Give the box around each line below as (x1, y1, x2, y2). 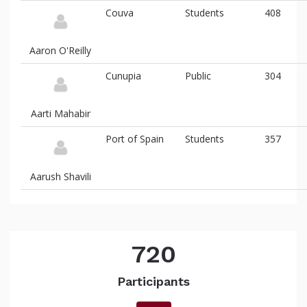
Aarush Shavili (29, 170, 91, 183)
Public (185, 69, 211, 82)
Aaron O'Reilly (29, 44, 91, 57)
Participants (117, 274, 190, 288)
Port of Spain (106, 132, 164, 145)
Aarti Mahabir (30, 107, 90, 120)
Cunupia (106, 69, 141, 82)
